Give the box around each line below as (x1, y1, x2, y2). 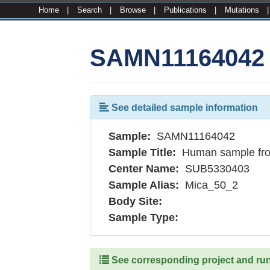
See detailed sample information (109, 102, 259, 113)
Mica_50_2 (182, 179, 239, 191)
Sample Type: (99, 212, 182, 224)
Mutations (225, 5, 259, 14)
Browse (120, 5, 146, 14)
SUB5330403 (182, 163, 250, 175)
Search (77, 5, 102, 14)
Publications (164, 5, 207, 14)
